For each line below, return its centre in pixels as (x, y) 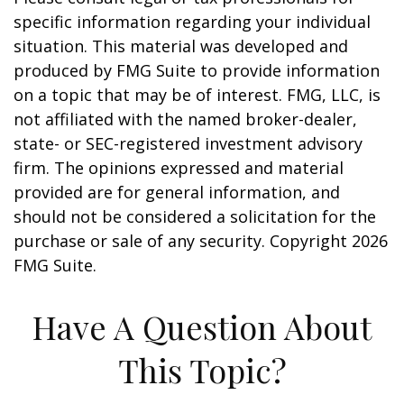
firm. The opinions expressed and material (179, 168)
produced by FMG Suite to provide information (197, 70)
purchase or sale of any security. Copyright (183, 241)
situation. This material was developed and (181, 46)
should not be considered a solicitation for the (195, 216)
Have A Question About (202, 326)
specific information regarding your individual (192, 22)
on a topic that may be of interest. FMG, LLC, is (197, 95)
